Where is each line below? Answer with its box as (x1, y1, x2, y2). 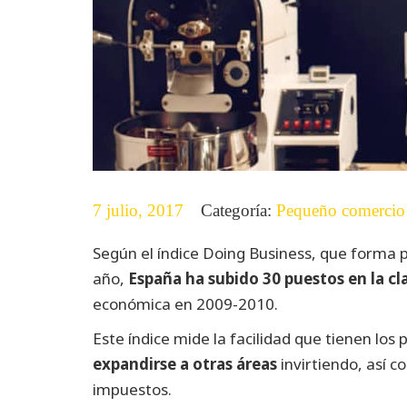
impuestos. (93, 378, 172, 400)
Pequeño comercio (276, 200, 405, 220)
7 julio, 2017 (93, 200, 184, 220)
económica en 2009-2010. (93, 293, 278, 314)
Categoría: (201, 200, 276, 220)
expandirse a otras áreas (93, 352, 277, 374)
